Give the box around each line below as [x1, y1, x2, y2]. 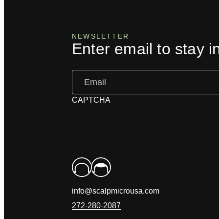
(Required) [91, 71, 129, 79]
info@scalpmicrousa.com [72, 187, 159, 195]
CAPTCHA [72, 96, 110, 104]
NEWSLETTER [72, 32, 129, 40]
